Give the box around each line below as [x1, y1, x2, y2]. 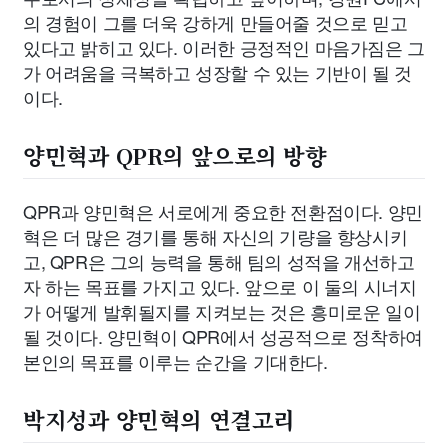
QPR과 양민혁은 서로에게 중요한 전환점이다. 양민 [23, 198, 423, 225]
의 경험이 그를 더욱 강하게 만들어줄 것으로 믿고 [23, 9, 408, 35]
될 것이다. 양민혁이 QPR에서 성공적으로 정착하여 [23, 323, 423, 350]
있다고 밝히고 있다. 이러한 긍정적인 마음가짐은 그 [23, 34, 425, 60]
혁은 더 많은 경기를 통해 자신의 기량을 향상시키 [23, 223, 408, 250]
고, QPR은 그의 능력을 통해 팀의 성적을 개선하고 [23, 248, 415, 275]
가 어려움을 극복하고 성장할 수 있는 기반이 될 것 [23, 59, 412, 85]
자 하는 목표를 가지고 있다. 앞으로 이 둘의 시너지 [23, 273, 417, 300]
